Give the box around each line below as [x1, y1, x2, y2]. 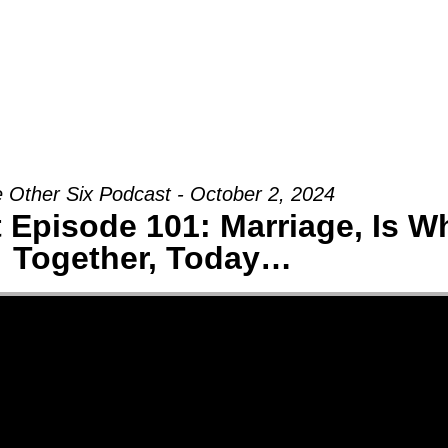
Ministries [152, 30, 236, 50]
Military [296, 30, 362, 50]
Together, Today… [12, 240, 292, 277]
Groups [51, 30, 113, 50]
